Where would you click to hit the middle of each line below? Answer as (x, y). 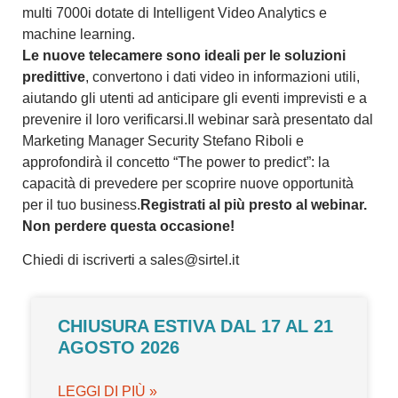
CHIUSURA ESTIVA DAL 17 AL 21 (195, 326)
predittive (54, 76)
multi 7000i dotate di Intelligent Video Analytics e (175, 12)
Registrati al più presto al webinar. (254, 204)
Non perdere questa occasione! (128, 226)
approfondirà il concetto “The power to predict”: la (176, 162)
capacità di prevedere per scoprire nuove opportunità (188, 183)
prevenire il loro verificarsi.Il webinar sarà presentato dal (198, 119)
